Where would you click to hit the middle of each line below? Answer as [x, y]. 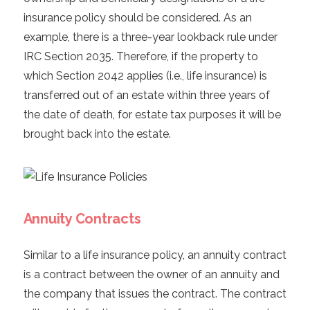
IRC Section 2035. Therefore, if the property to [140, 57]
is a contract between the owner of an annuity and [151, 275]
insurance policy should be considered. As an [137, 18]
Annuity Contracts [82, 219]
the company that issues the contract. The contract [155, 294]
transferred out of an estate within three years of [146, 95]
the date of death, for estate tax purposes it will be [152, 115]
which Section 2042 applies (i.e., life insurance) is [145, 76]
